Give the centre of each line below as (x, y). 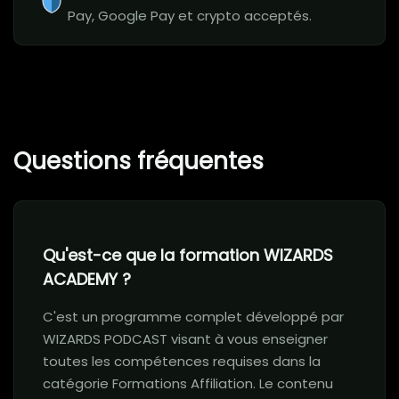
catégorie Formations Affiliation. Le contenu (188, 384)
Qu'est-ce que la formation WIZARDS (188, 256)
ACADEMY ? (87, 280)
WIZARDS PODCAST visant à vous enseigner (185, 339)
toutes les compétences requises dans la (182, 362)
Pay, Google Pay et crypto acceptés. (190, 16)
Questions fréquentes (138, 162)
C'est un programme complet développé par (193, 317)
